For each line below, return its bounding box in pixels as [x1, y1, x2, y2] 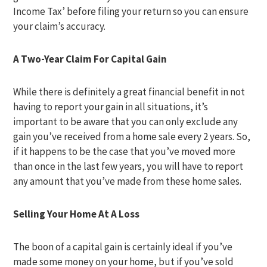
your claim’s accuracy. [13, 20, 106, 33]
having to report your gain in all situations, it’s [13, 100, 209, 113]
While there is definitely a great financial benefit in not [13, 85, 246, 98]
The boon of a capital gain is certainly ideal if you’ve [13, 240, 233, 253]
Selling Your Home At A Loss [13, 207, 140, 221]
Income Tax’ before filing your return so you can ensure [13, 5, 249, 18]
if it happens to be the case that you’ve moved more [13, 145, 236, 158]
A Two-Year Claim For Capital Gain [13, 52, 167, 66]
